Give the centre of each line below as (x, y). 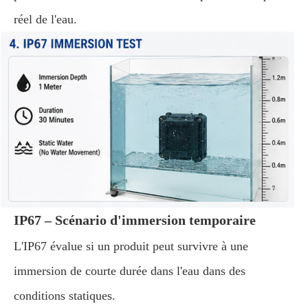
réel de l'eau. (45, 19)
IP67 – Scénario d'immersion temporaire (135, 220)
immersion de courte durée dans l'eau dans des (130, 271)
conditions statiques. (65, 296)
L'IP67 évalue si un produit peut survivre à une (131, 246)
